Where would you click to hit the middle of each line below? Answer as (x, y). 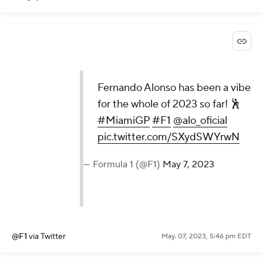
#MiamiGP (124, 120)
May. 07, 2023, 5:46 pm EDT (206, 236)
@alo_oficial (200, 120)
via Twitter (47, 236)
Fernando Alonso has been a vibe (174, 87)
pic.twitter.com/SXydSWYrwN (169, 137)
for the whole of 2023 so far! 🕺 (169, 104)
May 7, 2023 (189, 164)
